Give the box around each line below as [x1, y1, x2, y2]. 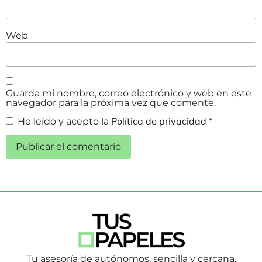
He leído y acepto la [18, 115, 111, 127]
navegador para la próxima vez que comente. [6, 97, 216, 109]
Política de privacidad [111, 115, 209, 127]
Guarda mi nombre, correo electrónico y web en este [6, 88, 251, 99]
